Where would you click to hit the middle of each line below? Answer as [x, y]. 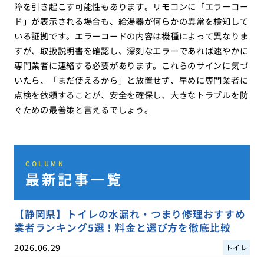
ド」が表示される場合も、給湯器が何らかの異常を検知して [131, 21]
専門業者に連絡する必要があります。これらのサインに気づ [131, 65]
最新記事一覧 [74, 179]
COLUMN [45, 163]
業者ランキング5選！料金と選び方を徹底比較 [122, 227]
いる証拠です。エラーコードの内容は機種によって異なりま [131, 36]
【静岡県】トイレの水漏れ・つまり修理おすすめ [130, 214]
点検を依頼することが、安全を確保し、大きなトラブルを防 [131, 95]
